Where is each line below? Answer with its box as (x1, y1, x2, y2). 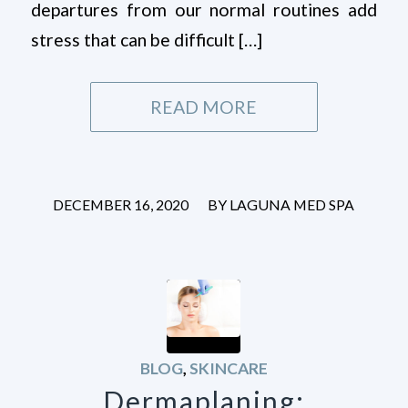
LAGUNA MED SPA (229, 196, 355, 214)
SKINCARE (189, 359, 268, 379)
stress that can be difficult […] (30, 29, 262, 51)
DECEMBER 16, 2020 (53, 196, 189, 214)
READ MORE (150, 97, 258, 118)
